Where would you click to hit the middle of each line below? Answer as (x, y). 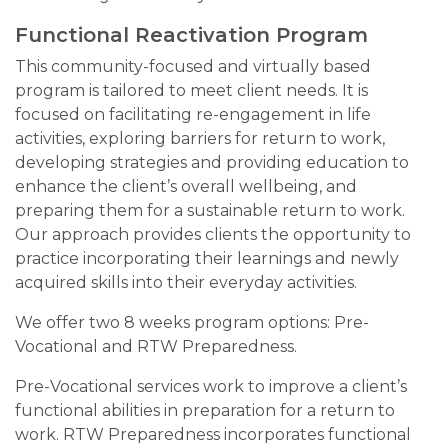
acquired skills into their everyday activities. (186, 282)
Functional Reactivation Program (191, 35)
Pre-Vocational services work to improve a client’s (211, 386)
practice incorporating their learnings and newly (207, 258)
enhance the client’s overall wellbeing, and (186, 186)
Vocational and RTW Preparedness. (156, 346)
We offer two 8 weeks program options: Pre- (192, 322)
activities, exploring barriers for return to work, (200, 138)
